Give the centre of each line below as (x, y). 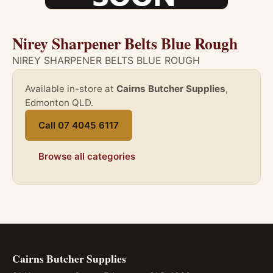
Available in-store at (71, 89)
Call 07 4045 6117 (79, 125)
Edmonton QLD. (59, 103)
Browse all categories (87, 156)
